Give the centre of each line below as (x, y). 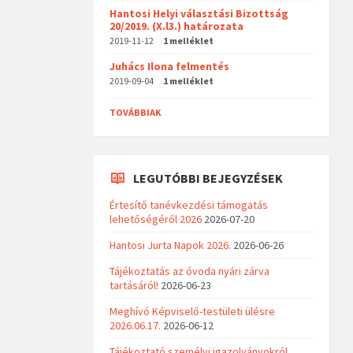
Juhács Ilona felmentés (170, 67)
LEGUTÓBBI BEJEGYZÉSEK (208, 178)
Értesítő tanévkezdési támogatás (189, 205)
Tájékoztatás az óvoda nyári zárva (190, 271)
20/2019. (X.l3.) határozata (177, 26)
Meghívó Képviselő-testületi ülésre (193, 312)
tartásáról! (134, 286)
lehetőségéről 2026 (156, 219)
